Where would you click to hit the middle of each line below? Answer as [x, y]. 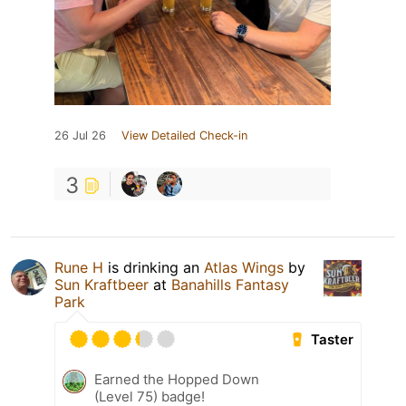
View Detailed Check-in [184, 136]
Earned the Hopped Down [177, 380]
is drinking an [154, 268]
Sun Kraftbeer [104, 285]
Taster [333, 340]
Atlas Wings [244, 268]
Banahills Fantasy [230, 285]
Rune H [79, 268]
